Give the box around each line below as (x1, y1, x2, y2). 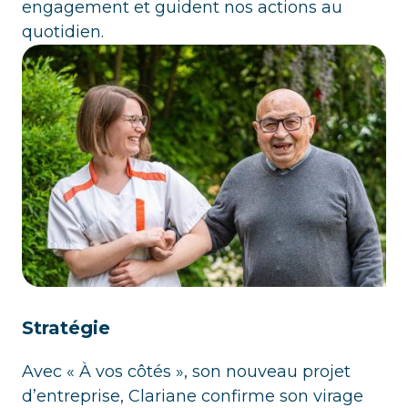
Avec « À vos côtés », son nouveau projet (22, 362, 351, 382)
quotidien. (22, 21, 104, 42)
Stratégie (22, 317, 110, 340)
